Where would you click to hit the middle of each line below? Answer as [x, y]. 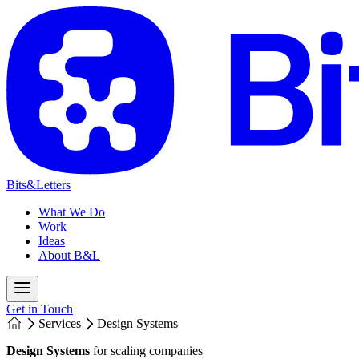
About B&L [69, 255]
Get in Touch [40, 309]
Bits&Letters [38, 184]
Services [60, 323]
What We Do [72, 212]
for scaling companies [146, 350]
